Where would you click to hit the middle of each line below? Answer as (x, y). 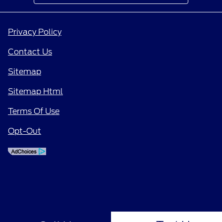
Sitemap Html (35, 91)
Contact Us (30, 52)
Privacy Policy (35, 32)
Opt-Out (25, 131)
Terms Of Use (34, 111)
